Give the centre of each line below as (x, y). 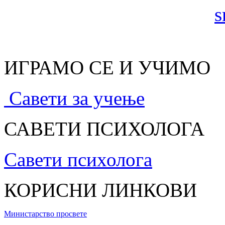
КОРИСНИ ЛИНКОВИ (100, 190)
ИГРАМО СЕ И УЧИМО (107, 68)
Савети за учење (77, 98)
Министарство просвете (45, 214)
